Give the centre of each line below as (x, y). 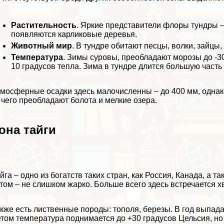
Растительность (44, 25)
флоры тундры (191, 25)
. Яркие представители (120, 25)
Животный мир (42, 46)
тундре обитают (113, 46)
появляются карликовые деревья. (74, 34)
